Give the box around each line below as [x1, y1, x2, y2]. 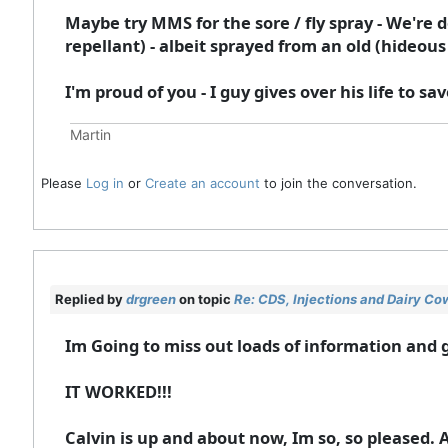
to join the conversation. [259, 174, 417, 191]
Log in [85, 174, 124, 191]
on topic [175, 290, 234, 307]
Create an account [144, 174, 260, 191]
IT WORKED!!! [64, 379, 172, 403]
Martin [69, 125, 111, 143]
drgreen [125, 290, 176, 307]
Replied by [54, 290, 126, 307]
